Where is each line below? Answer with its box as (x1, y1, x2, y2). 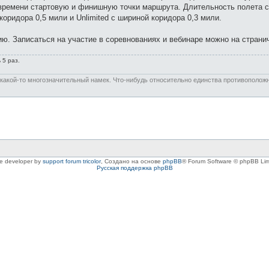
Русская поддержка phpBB (96, 165, 173, 172)
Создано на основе (104, 158, 163, 165)
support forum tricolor (42, 158, 101, 165)
